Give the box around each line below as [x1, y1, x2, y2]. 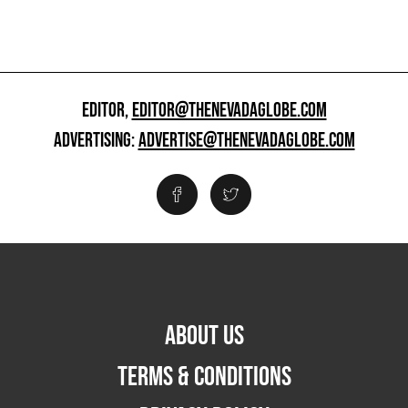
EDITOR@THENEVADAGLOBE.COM [131, 97, 327, 123]
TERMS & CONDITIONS [117, 360, 291, 393]
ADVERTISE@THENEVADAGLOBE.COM [138, 127, 355, 153]
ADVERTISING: [53, 127, 138, 153]
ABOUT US [164, 319, 244, 352]
